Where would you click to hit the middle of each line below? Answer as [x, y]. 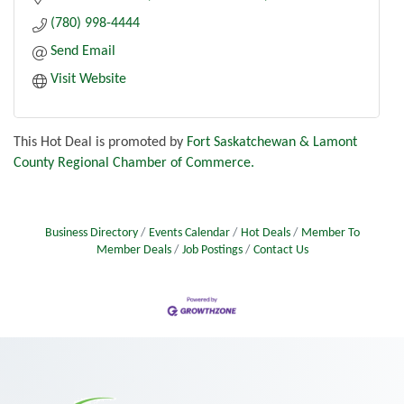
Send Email [83, 52]
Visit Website [88, 80]
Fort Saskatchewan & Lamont [272, 143]
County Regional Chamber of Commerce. [134, 164]
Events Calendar [189, 234]
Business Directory [91, 234]
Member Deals [133, 251]
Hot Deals [265, 234]
